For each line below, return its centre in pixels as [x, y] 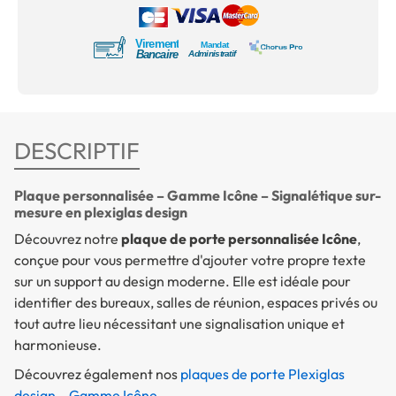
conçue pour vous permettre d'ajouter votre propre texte [190, 260]
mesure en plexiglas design [101, 213]
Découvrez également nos [97, 374]
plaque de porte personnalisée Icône [239, 239]
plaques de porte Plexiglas [263, 374]
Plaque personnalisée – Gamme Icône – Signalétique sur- [198, 196]
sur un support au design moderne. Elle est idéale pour [183, 282]
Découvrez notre [68, 239]
